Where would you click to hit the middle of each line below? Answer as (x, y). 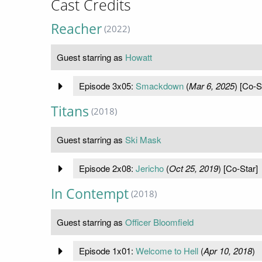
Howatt (139, 57)
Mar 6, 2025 (211, 86)
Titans (70, 112)
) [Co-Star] (238, 168)
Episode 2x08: (107, 168)
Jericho (149, 168)
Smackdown (159, 86)
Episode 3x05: (107, 86)
